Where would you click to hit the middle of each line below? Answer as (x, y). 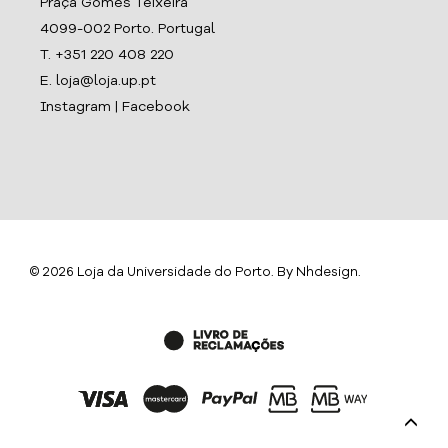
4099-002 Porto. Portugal (127, 29)
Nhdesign (327, 273)
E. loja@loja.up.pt (98, 81)
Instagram (75, 107)
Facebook (156, 107)
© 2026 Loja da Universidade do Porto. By (163, 273)
